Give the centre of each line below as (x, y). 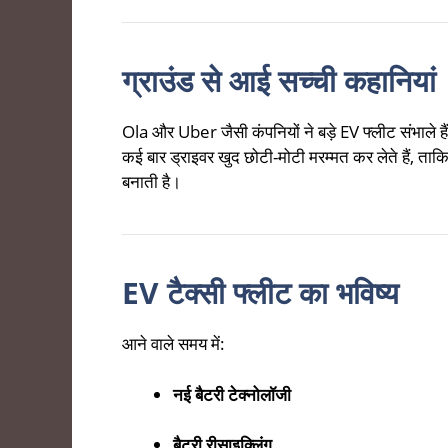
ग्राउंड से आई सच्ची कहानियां (279, 81)
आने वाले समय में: (173, 344)
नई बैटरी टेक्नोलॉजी (232, 394)
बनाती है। (151, 182)
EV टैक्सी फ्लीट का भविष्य (260, 293)
